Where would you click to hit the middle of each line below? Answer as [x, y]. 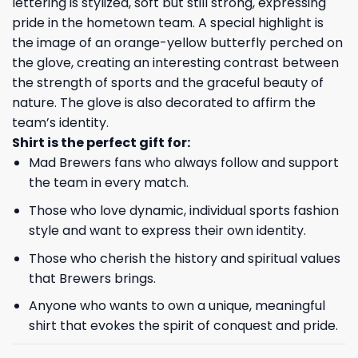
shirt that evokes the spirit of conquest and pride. [183, 326]
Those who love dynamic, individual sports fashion [183, 210]
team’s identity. [60, 123]
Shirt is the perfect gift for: [101, 143]
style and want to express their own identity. [167, 230]
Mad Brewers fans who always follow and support [183, 163]
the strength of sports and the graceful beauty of [168, 83]
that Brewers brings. [92, 278]
